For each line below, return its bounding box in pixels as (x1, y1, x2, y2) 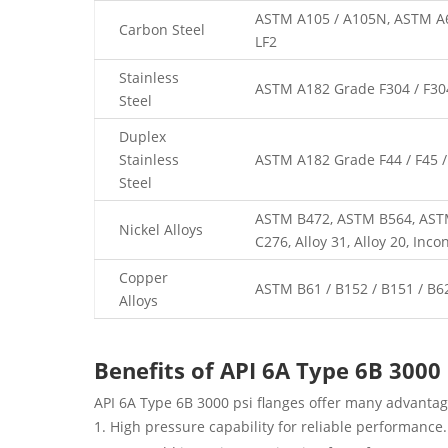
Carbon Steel (119, 20, 206, 40)
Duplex (119, 127, 167, 147)
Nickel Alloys (119, 220, 204, 240)
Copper (119, 268, 169, 288)
